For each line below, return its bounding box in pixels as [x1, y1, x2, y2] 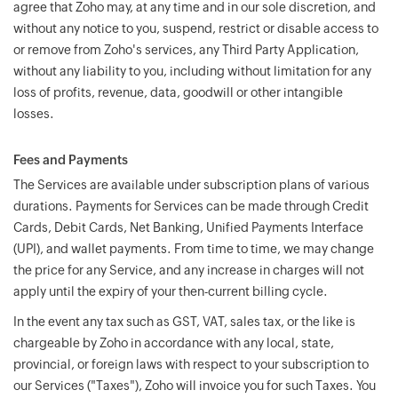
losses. [13, 107, 54, 121]
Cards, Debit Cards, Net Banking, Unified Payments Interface [13, 220, 363, 235]
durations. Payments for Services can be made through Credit [13, 199, 369, 213]
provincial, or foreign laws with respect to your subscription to [13, 357, 369, 371]
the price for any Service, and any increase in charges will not [13, 263, 364, 277]
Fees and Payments [13, 153, 128, 167]
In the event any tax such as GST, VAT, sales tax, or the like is [13, 314, 355, 329]
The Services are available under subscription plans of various [13, 178, 370, 192]
